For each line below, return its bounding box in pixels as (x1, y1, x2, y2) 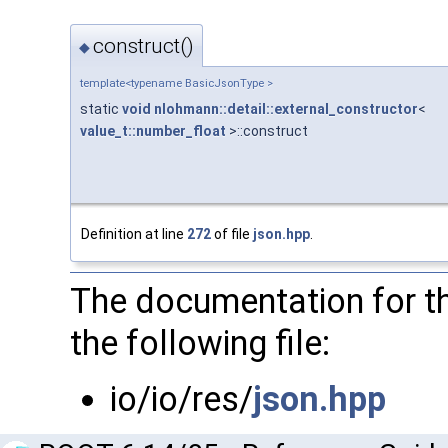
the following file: (70, 323, 330, 364)
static (80, 101, 122, 118)
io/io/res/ (110, 379, 253, 420)
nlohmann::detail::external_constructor (154, 101, 418, 118)
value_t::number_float (80, 123, 226, 140)
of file (211, 226, 253, 243)
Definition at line (81, 226, 187, 243)
